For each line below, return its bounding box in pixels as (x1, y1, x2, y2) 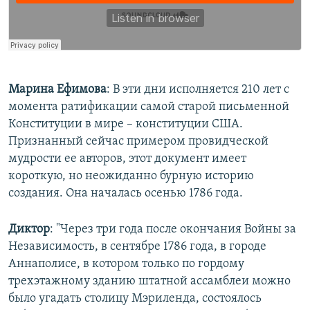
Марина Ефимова (8, 83, 107, 97)
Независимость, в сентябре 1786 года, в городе (8, 240, 266, 254)
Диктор (8, 223, 50, 237)
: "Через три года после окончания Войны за (50, 223, 296, 237)
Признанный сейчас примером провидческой (8, 135, 268, 149)
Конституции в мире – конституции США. (8, 118, 243, 131)
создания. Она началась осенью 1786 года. (8, 187, 243, 201)
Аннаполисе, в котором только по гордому (8, 257, 244, 271)
